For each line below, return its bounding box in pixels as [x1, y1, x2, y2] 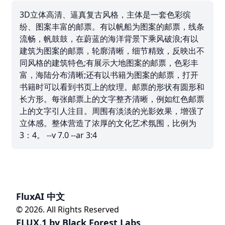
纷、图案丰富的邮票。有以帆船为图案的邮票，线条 [20, 21, 204, 32]
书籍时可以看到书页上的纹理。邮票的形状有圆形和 [20, 81, 204, 92]
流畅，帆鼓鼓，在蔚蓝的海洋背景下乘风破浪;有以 [20, 33, 198, 44]
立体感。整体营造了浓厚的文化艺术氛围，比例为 [20, 117, 196, 129]
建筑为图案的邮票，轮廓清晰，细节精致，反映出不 [20, 45, 204, 56]
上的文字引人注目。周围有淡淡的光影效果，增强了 [20, 105, 204, 117]
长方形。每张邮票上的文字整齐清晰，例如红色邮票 [20, 93, 204, 104]
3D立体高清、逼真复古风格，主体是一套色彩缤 [20, 9, 191, 20]
